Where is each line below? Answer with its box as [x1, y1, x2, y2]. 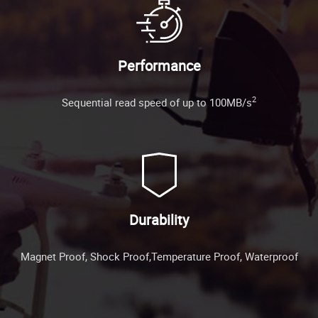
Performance [117, 55, 201, 75]
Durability [129, 209, 189, 229]
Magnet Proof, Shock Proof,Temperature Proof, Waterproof [20, 248, 298, 263]
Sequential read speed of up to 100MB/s [62, 94, 252, 109]
